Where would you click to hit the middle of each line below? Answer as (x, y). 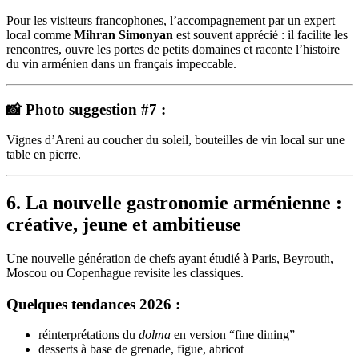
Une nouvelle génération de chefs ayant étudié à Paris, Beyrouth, (170, 259)
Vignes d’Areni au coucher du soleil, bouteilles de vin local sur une (175, 140)
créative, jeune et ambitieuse (124, 225)
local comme (40, 34)
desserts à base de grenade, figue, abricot (141, 349)
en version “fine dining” (233, 335)
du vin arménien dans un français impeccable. (121, 63)
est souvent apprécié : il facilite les (260, 34)
